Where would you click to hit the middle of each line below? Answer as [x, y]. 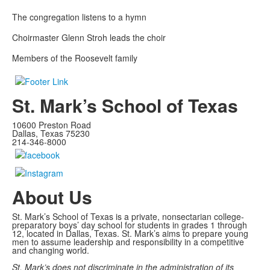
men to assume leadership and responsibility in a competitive [128, 242]
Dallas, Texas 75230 [51, 133]
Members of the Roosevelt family [75, 58]
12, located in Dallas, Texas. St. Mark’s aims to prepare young [130, 234]
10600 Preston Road [52, 125]
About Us [52, 197]
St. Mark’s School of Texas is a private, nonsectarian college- [128, 217]
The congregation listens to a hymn [79, 17]
